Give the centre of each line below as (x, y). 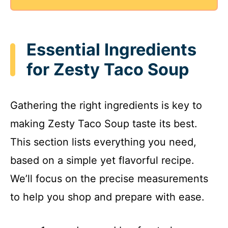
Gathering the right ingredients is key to (106, 105)
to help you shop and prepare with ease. (107, 197)
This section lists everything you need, (103, 142)
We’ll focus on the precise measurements (109, 178)
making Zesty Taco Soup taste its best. (104, 123)
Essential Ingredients (111, 50)
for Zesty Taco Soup (108, 70)
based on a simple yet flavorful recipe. (102, 160)
